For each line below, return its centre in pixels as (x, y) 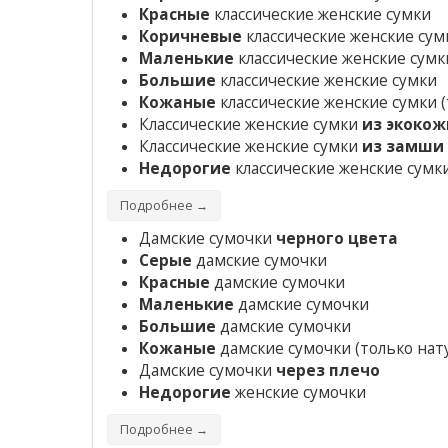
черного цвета (337, 239)
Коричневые (190, 37)
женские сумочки (298, 393)
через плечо (326, 371)
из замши (403, 147)
